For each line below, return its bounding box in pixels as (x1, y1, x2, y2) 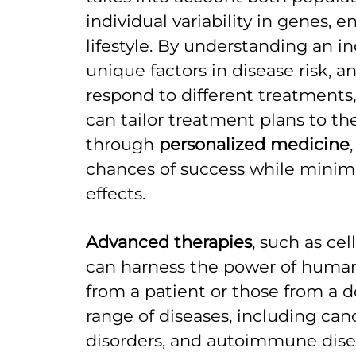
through (85, 134, 159, 155)
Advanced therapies (85, 232, 252, 253)
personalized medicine (158, 134, 350, 155)
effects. (85, 184, 145, 204)
